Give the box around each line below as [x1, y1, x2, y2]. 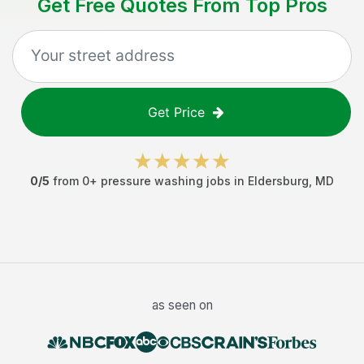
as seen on [151, 297, 213, 313]
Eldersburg [248, 174, 309, 188]
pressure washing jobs [101, 174, 231, 188]
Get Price [148, 104, 205, 120]
